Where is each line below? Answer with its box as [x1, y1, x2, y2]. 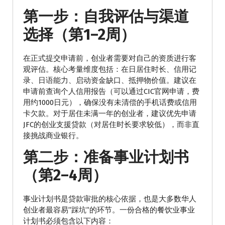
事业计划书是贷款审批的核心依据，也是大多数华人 [23, 194, 196, 204]
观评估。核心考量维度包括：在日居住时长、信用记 [23, 65, 196, 74]
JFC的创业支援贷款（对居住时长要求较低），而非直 [23, 120, 199, 130]
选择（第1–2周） [23, 26, 136, 44]
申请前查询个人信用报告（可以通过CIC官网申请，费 [23, 87, 199, 96]
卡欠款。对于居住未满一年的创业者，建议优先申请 [23, 109, 196, 119]
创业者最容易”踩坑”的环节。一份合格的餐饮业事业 [23, 205, 195, 215]
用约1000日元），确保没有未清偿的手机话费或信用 [23, 98, 197, 107]
